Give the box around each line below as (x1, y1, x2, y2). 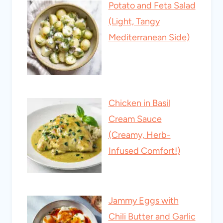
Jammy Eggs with (108, 195, 179, 207)
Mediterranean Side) (108, 32, 190, 43)
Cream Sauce (108, 113, 162, 125)
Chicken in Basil (108, 98, 170, 109)
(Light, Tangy (108, 16, 160, 27)
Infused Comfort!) (108, 145, 180, 157)
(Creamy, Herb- (108, 129, 171, 141)
